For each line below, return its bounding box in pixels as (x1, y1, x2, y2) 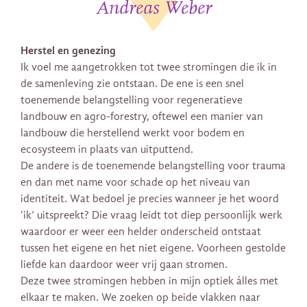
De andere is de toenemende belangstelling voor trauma (21, 160, 286, 173)
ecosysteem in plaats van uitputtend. (21, 143, 193, 156)
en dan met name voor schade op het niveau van (21, 176, 250, 189)
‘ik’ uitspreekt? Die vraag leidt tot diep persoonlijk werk (21, 209, 282, 222)
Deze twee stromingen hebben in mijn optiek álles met (21, 275, 278, 288)
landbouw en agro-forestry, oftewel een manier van (21, 110, 263, 123)
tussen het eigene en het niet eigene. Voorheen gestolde (21, 242, 286, 255)
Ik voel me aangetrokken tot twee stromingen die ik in (21, 61, 277, 74)
